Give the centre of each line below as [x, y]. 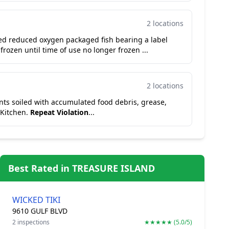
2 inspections [31, 222]
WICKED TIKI [36, 200]
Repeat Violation [59, 112]
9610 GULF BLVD [40, 211]
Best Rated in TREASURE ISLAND [82, 168]
